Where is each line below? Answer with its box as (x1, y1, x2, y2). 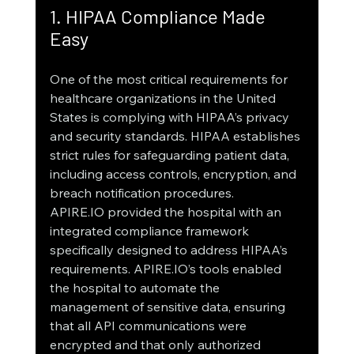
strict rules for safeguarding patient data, (49, 147, 292, 164)
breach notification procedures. (49, 185, 234, 201)
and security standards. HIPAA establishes (49, 128, 303, 145)
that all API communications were (49, 318, 250, 334)
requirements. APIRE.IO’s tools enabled (49, 261, 284, 277)
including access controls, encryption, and (49, 166, 299, 183)
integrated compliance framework (49, 223, 252, 239)
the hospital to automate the (49, 280, 223, 296)
